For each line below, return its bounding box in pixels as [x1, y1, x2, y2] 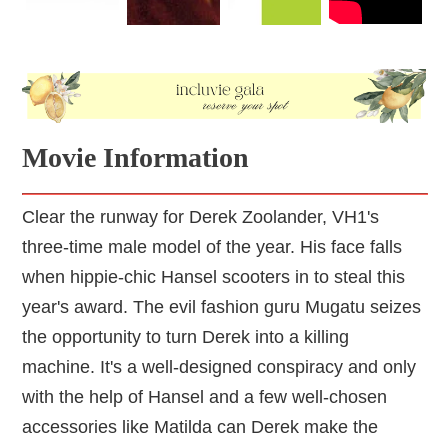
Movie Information [22, 141, 250, 173]
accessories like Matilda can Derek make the [22, 416, 379, 437]
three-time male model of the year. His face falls [22, 236, 403, 257]
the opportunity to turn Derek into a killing [22, 326, 350, 347]
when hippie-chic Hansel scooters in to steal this [22, 266, 406, 287]
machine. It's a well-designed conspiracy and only [22, 356, 417, 377]
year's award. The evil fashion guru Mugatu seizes [22, 296, 422, 317]
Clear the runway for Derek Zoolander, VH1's [22, 206, 380, 227]
